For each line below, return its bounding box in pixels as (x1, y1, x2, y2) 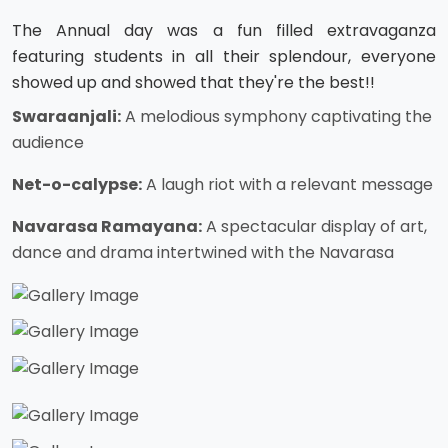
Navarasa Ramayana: (12, 215, 202, 239)
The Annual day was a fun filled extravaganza (12, 19, 436, 43)
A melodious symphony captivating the (121, 105, 432, 129)
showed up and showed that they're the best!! (12, 71, 375, 95)
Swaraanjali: (12, 105, 121, 129)
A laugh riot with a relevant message (142, 173, 433, 197)
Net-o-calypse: (12, 173, 142, 197)
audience (12, 131, 84, 155)
